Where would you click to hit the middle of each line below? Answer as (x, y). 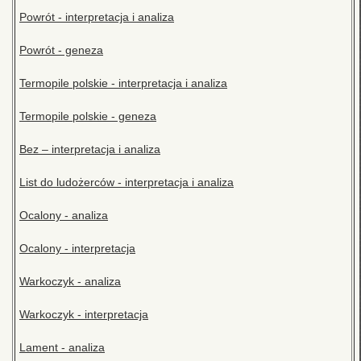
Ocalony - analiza (64, 216)
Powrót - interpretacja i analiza (97, 17)
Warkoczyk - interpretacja (84, 315)
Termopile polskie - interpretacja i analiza (123, 83)
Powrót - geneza (61, 50)
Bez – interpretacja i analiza (90, 149)
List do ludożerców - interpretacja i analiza (127, 183)
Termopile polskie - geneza (88, 116)
